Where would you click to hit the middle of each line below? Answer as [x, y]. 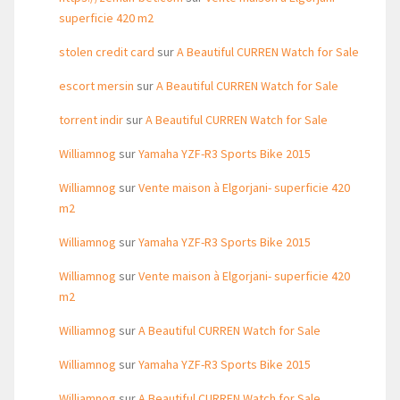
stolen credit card [107, 52]
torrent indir [91, 120]
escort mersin [96, 86]
